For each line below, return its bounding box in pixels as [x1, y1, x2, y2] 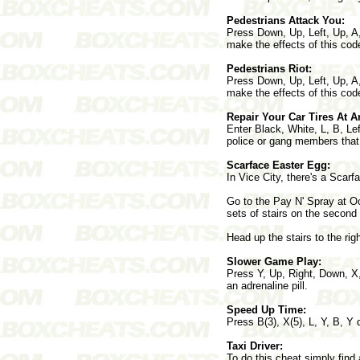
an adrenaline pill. [227, 279, 308, 292]
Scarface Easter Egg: [227, 158, 330, 171]
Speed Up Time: [227, 303, 306, 316]
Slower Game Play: [227, 255, 321, 268]
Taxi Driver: [227, 339, 283, 352]
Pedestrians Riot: [227, 62, 312, 75]
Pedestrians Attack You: [227, 14, 345, 27]
